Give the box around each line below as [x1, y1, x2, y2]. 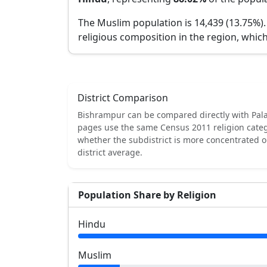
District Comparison [77, 91, 168, 104]
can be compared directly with [125, 109, 252, 120]
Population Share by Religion [78, 188, 216, 201]
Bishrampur [77, 109, 125, 120]
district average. [77, 147, 142, 158]
